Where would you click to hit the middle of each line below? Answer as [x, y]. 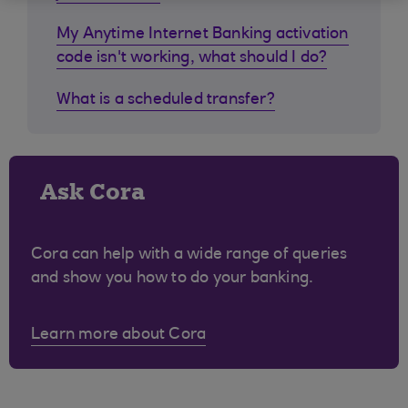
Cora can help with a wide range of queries [189, 255]
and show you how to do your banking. [173, 279]
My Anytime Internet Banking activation [203, 35]
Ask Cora [92, 192]
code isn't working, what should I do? [192, 58]
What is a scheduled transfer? [166, 100]
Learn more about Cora [119, 335]
